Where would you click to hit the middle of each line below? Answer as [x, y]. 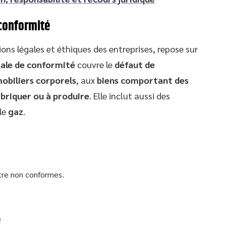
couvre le [95, 64]
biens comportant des [143, 80]
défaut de [135, 64]
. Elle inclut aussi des [130, 95]
